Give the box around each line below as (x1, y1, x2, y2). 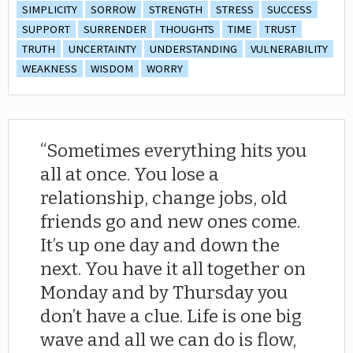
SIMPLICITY (22, 2, 77, 17)
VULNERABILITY (251, 41, 328, 56)
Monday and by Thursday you (40, 281, 288, 303)
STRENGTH (149, 2, 203, 17)
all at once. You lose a (40, 163, 219, 185)
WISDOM (91, 61, 133, 76)
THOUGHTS (160, 21, 214, 36)
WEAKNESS (22, 61, 77, 76)
